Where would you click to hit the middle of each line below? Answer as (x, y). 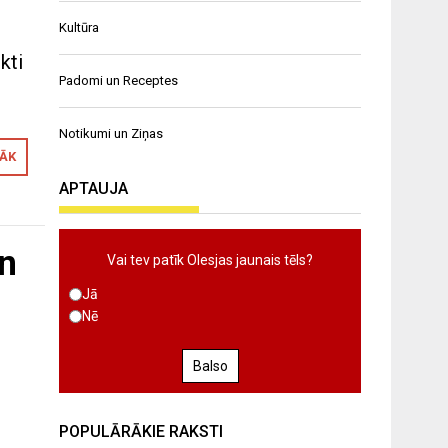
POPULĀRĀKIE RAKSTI (141, 432)
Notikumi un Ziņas (111, 134)
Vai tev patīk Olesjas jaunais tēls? (210, 260)
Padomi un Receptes (119, 81)
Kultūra (79, 28)
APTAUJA (94, 189)
